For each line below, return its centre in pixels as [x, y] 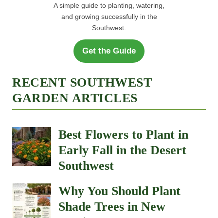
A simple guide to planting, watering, [109, 6]
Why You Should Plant [119, 191]
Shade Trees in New [112, 207]
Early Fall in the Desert [122, 150]
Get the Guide [109, 51]
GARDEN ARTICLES [75, 98]
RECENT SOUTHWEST [82, 83]
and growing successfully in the [109, 17]
